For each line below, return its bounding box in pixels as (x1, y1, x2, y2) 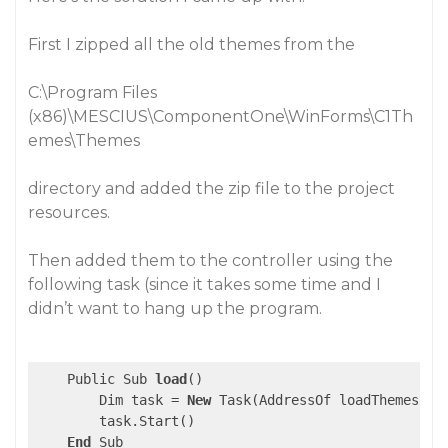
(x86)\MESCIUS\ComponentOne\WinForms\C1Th (28, 107, 413, 126)
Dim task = (35, 392, 187, 408)
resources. (28, 203, 110, 222)
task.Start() (35, 413, 195, 429)
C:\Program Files (28, 83, 157, 102)
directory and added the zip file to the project (28, 179, 395, 198)
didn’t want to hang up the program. (28, 299, 322, 318)
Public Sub (35, 371, 155, 387)
